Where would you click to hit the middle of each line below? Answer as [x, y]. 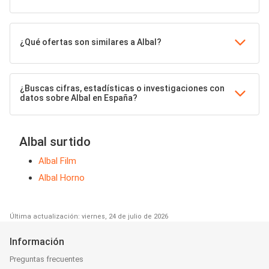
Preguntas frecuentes [47, 259]
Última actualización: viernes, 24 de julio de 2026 [89, 217]
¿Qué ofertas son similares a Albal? [91, 42]
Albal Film [57, 161]
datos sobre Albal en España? [79, 98]
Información [37, 242]
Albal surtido [55, 142]
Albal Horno [62, 178]
